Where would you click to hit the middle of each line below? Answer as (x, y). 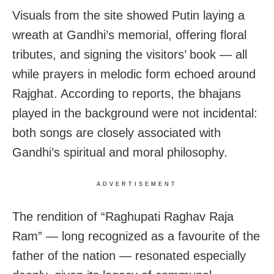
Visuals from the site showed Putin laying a (128, 15)
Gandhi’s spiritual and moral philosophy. (120, 152)
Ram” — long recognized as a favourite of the (136, 236)
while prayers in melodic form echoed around (134, 74)
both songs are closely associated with (117, 132)
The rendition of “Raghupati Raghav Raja (123, 216)
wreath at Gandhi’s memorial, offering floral (129, 35)
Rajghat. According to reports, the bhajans (127, 93)
